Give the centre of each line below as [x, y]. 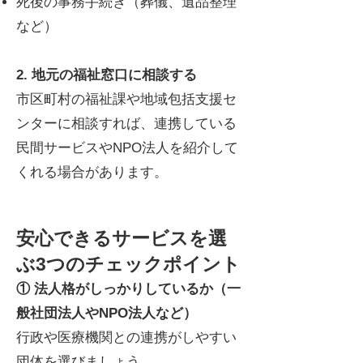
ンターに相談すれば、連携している [126, 124]
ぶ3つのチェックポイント [128, 264]
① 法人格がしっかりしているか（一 [128, 289]
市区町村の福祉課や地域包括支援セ [126, 99]
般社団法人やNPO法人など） [107, 313]
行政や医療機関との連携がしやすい [126, 337]
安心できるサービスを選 [122, 238]
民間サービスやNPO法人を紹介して [127, 148]
